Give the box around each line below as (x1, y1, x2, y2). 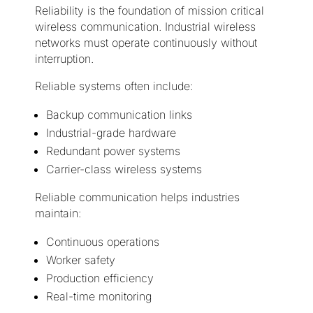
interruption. (34, 52, 94, 66)
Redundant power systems (45, 144, 180, 159)
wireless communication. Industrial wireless (34, 20, 256, 34)
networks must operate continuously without (34, 36, 257, 50)
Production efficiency (45, 271, 154, 286)
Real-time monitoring (45, 289, 152, 304)
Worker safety (45, 253, 115, 268)
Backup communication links (45, 108, 192, 122)
